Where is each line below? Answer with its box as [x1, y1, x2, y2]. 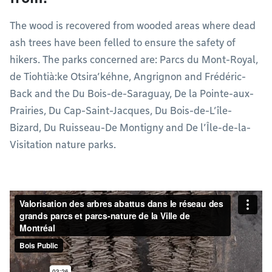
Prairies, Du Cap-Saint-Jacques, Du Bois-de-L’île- [10, 105, 232, 117]
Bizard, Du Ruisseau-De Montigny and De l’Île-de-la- [10, 122, 251, 134]
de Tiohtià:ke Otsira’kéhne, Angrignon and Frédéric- [10, 71, 246, 83]
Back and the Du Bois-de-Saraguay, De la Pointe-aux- [10, 88, 254, 100]
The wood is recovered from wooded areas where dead [10, 20, 256, 32]
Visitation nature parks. [10, 139, 116, 151]
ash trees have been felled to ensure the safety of [10, 37, 236, 49]
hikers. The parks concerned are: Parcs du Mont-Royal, [10, 54, 258, 66]
